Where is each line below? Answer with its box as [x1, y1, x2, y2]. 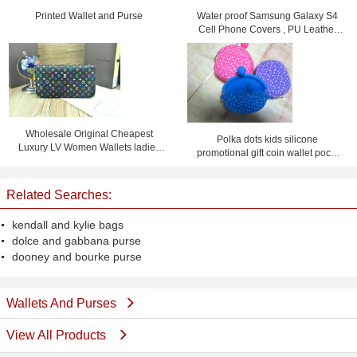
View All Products [6, 328, 109, 342]
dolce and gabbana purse [12, 234, 141, 247]
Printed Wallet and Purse [35, 10, 143, 22]
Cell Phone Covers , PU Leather [198, 24, 288, 35]
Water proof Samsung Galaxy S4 [197, 10, 339, 22]
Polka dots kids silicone [217, 134, 319, 145]
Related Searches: [6, 188, 112, 202]
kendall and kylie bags [12, 218, 124, 231]
